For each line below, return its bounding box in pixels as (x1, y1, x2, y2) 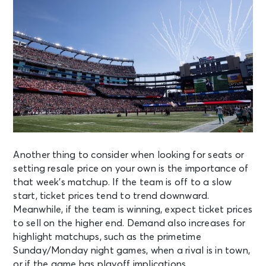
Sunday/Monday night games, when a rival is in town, (13, 246, 251, 256)
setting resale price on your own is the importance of (13, 164, 249, 174)
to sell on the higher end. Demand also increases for (13, 218, 246, 229)
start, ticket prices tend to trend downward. (13, 191, 210, 201)
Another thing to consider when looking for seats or (13, 150, 245, 160)
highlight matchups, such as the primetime (13, 232, 201, 242)
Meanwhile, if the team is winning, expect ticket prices (13, 205, 253, 215)
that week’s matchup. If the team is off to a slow (13, 178, 232, 188)
